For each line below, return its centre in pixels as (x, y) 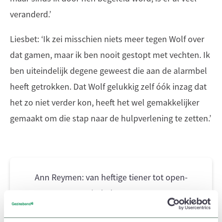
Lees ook (103, 213)
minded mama (111, 193)
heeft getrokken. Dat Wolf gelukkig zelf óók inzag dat (108, 87)
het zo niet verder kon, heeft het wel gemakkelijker (105, 103)
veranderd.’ (31, 14)
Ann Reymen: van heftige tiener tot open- (111, 177)
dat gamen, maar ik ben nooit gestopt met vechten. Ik (110, 55)
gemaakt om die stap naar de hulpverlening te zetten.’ (111, 118)
